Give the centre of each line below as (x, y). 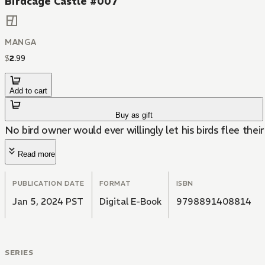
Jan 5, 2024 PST (48, 202)
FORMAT (115, 184)
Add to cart (28, 91)
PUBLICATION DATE (49, 184)
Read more (36, 154)
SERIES (19, 253)
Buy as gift (134, 115)
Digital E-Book (130, 202)
